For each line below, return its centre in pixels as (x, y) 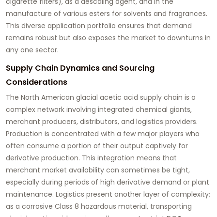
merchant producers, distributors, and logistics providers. (102, 121)
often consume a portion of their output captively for (97, 146)
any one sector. (32, 50)
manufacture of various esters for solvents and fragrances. (107, 13)
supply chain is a (167, 97)
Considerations (37, 82)
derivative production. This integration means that (91, 158)
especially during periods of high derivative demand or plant (108, 182)
